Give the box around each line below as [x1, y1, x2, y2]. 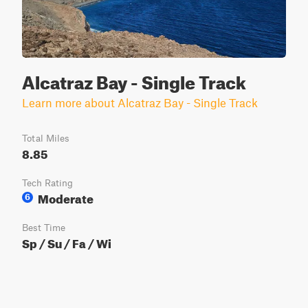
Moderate [38, 188, 93, 206]
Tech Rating [22, 177, 73, 188]
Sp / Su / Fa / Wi [22, 232, 111, 251]
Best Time [22, 222, 65, 233]
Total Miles [22, 133, 69, 144]
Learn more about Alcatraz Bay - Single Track [22, 96, 258, 109]
